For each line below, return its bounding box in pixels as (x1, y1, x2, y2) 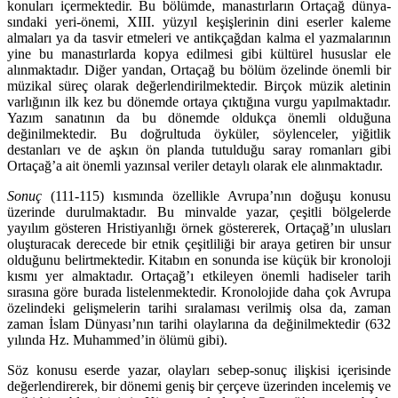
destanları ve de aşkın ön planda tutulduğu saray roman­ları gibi (7, 142, 391, 158)
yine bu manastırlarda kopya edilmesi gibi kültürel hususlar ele (7, 46, 391, 62)
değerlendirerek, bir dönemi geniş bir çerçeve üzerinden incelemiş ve (7, 378, 391, 394)
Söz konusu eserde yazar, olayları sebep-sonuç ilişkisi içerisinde (7, 362, 391, 378)
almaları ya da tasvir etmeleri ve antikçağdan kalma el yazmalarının (7, 30, 391, 46)
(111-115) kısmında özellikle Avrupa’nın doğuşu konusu (42, 188, 391, 204)
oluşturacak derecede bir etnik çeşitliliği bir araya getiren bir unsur (7, 236, 391, 252)
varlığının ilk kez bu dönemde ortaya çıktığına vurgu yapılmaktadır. (7, 94, 391, 110)
